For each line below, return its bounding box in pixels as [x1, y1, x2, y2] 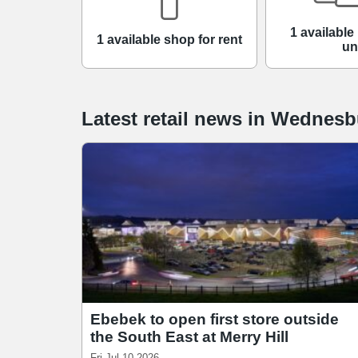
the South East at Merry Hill [90, 328, 288, 345]
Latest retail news [82, 107, 248, 129]
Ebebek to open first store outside [90, 310, 339, 328]
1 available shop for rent [97, 33, 242, 47]
